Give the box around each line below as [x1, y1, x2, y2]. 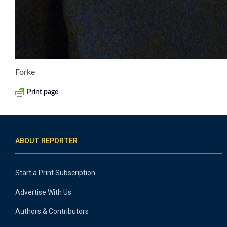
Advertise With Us [15, 187, 71, 196]
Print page [27, 88, 58, 96]
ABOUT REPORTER [15, 136, 78, 145]
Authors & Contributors [15, 207, 89, 215]
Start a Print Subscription [15, 168, 95, 177]
